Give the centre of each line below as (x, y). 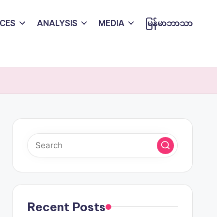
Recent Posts (66, 207)
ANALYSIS (57, 23)
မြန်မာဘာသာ (169, 23)
